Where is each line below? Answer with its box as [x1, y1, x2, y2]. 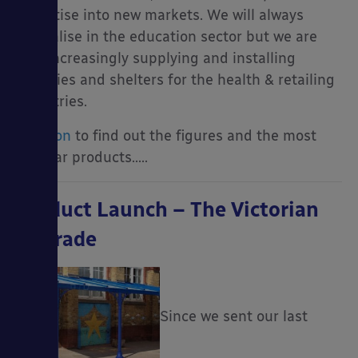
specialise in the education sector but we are [16, 27, 317, 46]
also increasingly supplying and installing [16, 49, 296, 67]
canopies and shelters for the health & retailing [16, 70, 335, 89]
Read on [16, 126, 71, 145]
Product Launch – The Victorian [16, 197, 319, 221]
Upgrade [16, 226, 97, 251]
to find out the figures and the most [71, 126, 316, 145]
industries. [16, 92, 87, 110]
